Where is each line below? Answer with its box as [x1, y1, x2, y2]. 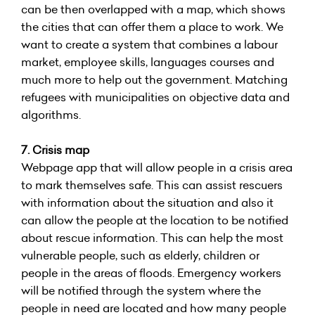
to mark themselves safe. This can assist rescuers [21, 177, 283, 193]
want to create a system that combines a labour [21, 37, 278, 52]
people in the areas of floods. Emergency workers [21, 265, 281, 281]
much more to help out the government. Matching [21, 72, 288, 87]
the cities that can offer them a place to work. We [21, 19, 283, 34]
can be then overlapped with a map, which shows [21, 1, 285, 17]
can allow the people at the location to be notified [21, 212, 288, 228]
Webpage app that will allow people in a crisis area [21, 160, 292, 175]
